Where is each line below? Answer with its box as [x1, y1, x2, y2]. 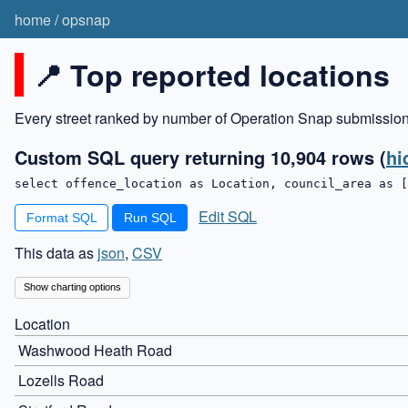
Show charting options [23, 281, 121, 293]
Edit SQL [199, 205, 258, 227]
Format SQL [25, 209, 97, 225]
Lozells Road [18, 369, 104, 391]
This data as [15, 241, 97, 263]
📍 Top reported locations [33, 53, 390, 96]
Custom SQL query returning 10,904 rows [15, 143, 380, 170]
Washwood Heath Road [18, 339, 172, 361]
